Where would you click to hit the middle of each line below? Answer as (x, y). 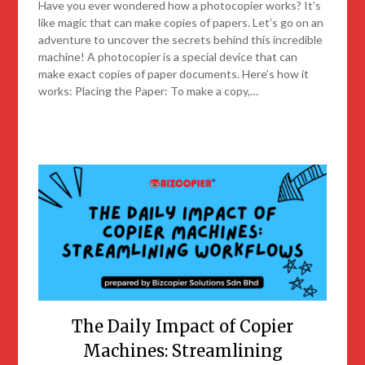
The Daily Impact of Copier (182, 326)
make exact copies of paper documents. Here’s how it (174, 74)
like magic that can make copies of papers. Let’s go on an (181, 23)
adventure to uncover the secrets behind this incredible (181, 40)
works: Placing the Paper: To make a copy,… (149, 91)
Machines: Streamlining (182, 350)
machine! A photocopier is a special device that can (168, 57)
